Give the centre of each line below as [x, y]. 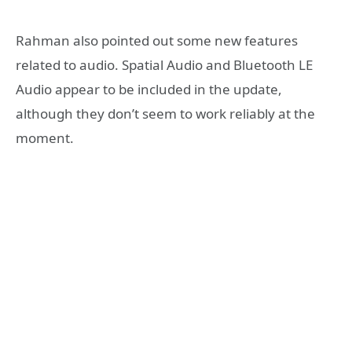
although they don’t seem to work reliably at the [165, 113]
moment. [45, 137]
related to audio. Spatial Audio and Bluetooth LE [164, 64]
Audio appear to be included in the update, [149, 89]
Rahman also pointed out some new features [157, 40]
